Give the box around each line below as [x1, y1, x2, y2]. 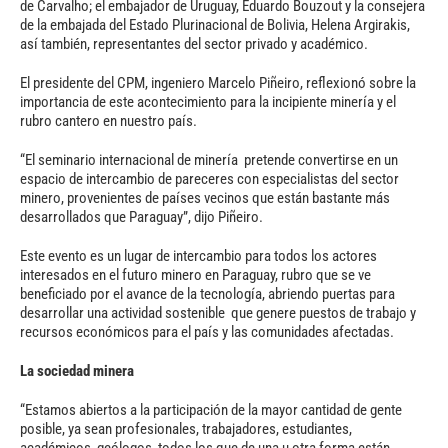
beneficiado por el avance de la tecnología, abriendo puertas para [20, 285, 395, 303]
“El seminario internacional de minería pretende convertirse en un [20, 151, 398, 169]
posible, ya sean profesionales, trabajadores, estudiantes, [20, 420, 352, 438]
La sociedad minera [20, 362, 134, 380]
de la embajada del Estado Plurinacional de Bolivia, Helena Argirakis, [20, 16, 410, 34]
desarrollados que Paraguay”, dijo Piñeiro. [20, 208, 263, 226]
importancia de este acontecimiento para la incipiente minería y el [20, 93, 396, 111]
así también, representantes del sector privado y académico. [20, 35, 371, 53]
